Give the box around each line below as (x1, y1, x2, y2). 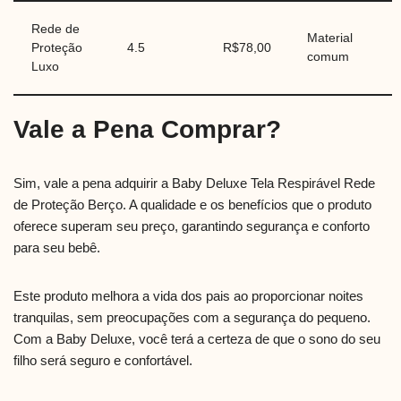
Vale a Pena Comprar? (13, 115, 281, 144)
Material (307, 31, 353, 46)
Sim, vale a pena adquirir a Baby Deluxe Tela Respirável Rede (13, 175, 375, 192)
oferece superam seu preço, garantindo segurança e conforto (13, 218, 370, 235)
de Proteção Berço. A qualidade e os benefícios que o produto (13, 197, 371, 213)
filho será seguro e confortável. (13, 353, 192, 369)
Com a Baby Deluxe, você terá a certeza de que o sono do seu (13, 331, 380, 347)
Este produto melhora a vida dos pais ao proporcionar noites (13, 288, 363, 304)
